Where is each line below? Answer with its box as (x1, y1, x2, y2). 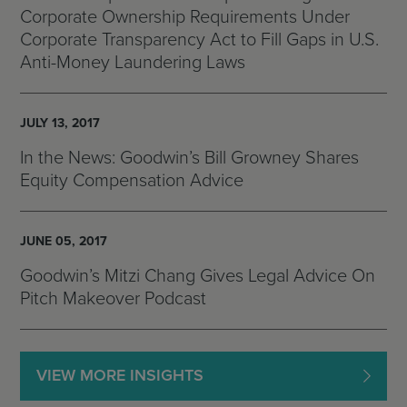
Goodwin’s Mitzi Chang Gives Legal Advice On (20, 264, 375, 287)
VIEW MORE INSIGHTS (36, 365, 203, 386)
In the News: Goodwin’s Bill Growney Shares (20, 146, 359, 169)
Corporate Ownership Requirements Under (20, 5, 350, 28)
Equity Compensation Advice (20, 169, 243, 192)
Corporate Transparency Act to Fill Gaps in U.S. (20, 28, 379, 51)
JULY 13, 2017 (20, 114, 100, 131)
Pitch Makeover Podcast (20, 287, 206, 310)
